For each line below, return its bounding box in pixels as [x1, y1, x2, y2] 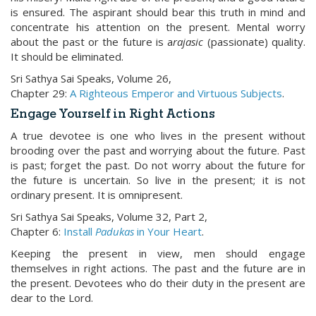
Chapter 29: [11, 86, 70, 100]
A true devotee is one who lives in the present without [11, 128, 305, 142]
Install [63, 224, 95, 238]
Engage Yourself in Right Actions [11, 107, 215, 123]
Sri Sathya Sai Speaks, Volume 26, [11, 71, 171, 85]
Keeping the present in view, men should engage [11, 246, 305, 260]
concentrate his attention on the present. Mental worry [11, 20, 305, 34]
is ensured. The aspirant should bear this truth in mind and [11, 5, 305, 19]
